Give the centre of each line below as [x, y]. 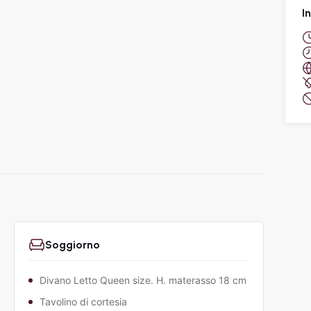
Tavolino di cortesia [83, 302]
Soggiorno [72, 244]
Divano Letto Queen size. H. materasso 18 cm [143, 280]
